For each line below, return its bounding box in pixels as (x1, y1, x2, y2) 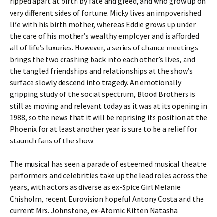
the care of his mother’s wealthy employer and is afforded (10, 31, 199, 41)
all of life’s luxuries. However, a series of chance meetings (10, 43, 198, 52)
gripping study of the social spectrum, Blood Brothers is (10, 89, 195, 99)
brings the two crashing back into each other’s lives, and (10, 54, 195, 64)
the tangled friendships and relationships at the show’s (10, 66, 193, 76)
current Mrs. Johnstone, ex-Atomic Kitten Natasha (10, 205, 178, 215)
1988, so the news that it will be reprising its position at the (10, 112, 207, 122)
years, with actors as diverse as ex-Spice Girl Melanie (10, 182, 181, 192)
